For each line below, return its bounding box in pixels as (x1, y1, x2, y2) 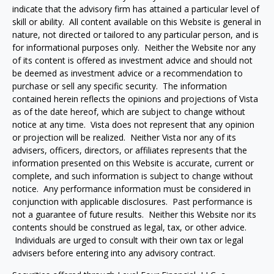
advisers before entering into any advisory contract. (12, 247, 215, 259)
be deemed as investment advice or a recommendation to (12, 67, 243, 79)
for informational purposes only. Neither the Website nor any (12, 42, 256, 53)
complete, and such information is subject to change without (12, 170, 253, 182)
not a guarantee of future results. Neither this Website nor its (12, 209, 256, 220)
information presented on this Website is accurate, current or (12, 157, 254, 169)
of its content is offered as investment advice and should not (12, 54, 253, 66)
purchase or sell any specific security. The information (12, 80, 227, 92)
